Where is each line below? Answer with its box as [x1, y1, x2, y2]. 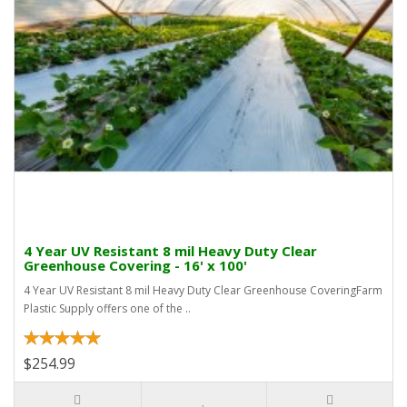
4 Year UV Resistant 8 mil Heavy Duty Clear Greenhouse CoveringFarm [24, 283, 382, 299]
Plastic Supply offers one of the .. [24, 301, 191, 317]
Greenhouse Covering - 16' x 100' [24, 256, 247, 275]
